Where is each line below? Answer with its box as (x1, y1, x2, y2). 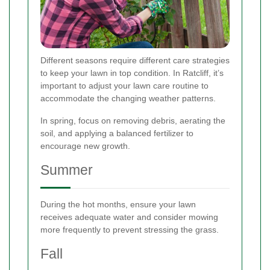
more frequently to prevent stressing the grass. (40, 225, 219, 235)
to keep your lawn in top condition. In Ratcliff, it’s (40, 68, 224, 78)
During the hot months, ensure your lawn (40, 199, 196, 210)
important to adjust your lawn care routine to (40, 81, 209, 91)
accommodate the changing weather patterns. (40, 93, 216, 104)
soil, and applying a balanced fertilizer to (40, 128, 193, 139)
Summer (40, 162, 93, 178)
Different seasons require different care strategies (40, 55, 230, 66)
